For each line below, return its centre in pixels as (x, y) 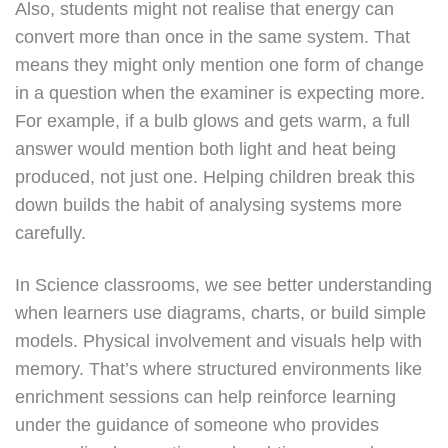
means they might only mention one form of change (219, 65)
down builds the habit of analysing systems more (208, 205)
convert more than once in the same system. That (212, 37)
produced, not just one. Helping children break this (215, 177)
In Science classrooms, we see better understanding (223, 285)
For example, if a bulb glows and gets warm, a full (212, 121)
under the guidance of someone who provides (197, 425)
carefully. (50, 233)
